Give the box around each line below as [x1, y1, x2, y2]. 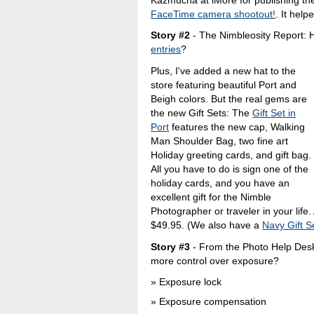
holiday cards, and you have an [151, 177, 290, 189]
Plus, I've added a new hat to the [151, 64, 296, 76]
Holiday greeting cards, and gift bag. [151, 149, 312, 161]
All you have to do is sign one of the [151, 163, 309, 175]
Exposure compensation [159, 295, 267, 307]
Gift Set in [252, 107, 296, 118]
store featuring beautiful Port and [151, 78, 297, 90]
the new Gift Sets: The [151, 107, 253, 118]
